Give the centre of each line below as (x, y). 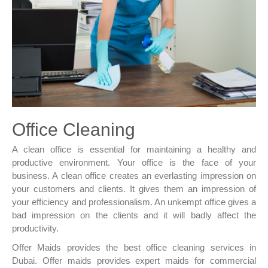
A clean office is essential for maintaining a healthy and (134, 150)
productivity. (35, 229)
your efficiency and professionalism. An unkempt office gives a (134, 202)
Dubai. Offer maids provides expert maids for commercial (134, 261)
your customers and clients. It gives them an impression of (134, 189)
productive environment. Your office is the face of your (134, 163)
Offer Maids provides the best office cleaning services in (134, 248)
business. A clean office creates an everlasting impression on (134, 176)
